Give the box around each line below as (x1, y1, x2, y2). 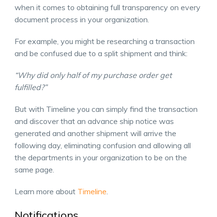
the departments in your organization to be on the (15, 152, 187, 162)
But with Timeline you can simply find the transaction (15, 104, 198, 114)
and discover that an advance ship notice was (15, 116, 174, 126)
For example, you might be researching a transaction (15, 36, 195, 46)
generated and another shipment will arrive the (15, 128, 176, 138)
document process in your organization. (15, 14, 149, 24)
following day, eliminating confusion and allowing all (15, 140, 191, 150)
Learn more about (15, 186, 77, 196)
